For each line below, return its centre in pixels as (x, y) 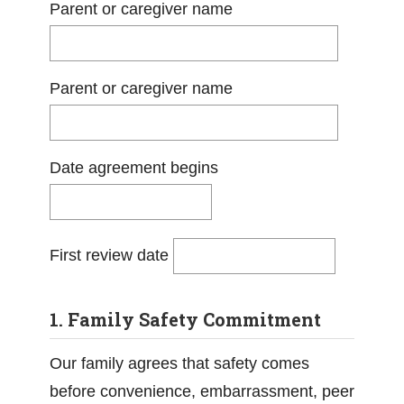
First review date (111, 255)
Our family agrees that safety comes (179, 363)
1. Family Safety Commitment (185, 319)
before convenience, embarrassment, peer (202, 391)
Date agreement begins (134, 168)
